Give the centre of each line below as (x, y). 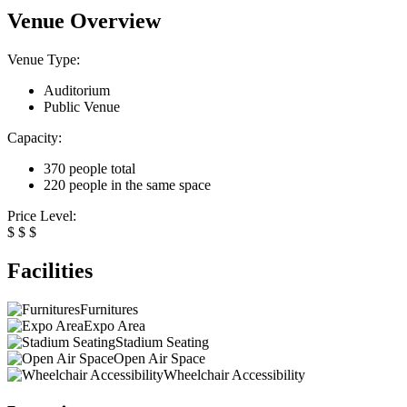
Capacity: (35, 138)
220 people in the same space (127, 185)
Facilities (50, 271)
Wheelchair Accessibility (234, 375)
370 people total (89, 169)
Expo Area (114, 326)
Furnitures (109, 310)
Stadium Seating (162, 342)
